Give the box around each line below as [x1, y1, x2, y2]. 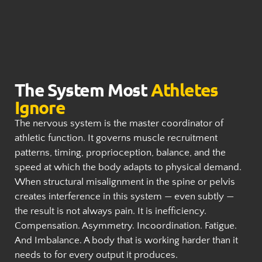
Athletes [150, 79, 219, 101]
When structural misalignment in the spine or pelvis [15, 177, 235, 187]
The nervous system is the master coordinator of [15, 118, 223, 129]
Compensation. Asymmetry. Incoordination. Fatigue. [15, 220, 237, 231]
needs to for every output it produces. [15, 250, 178, 260]
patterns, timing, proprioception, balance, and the [15, 147, 226, 158]
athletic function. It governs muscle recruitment [15, 133, 218, 143]
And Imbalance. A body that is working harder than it [15, 235, 238, 246]
